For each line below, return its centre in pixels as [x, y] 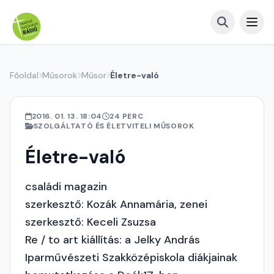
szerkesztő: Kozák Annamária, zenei [116, 204]
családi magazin [66, 187]
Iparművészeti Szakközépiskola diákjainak [131, 257]
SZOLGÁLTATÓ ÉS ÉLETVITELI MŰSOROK [114, 126]
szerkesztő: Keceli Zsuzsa [91, 222]
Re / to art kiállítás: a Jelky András [113, 240]
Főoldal [24, 75]
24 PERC [126, 116]
